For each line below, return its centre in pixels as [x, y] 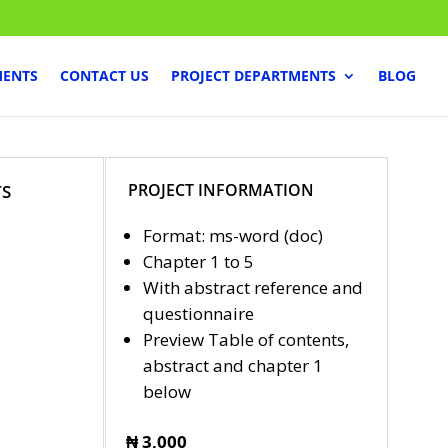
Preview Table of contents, [245, 339]
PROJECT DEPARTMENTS [253, 75]
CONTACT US [104, 75]
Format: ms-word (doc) [232, 235]
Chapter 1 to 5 [198, 261]
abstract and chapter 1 [232, 365]
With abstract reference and [252, 287]
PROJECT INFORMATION [221, 189]
